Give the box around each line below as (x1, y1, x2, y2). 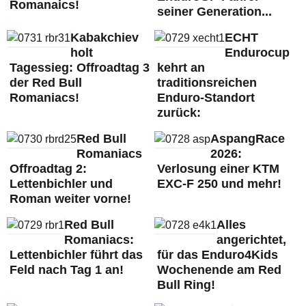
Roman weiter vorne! (10, 192, 131, 206)
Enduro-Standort (156, 91, 255, 105)
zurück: (156, 106, 201, 120)
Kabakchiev (70, 31, 139, 44)
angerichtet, (216, 233, 286, 247)
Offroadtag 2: (10, 162, 87, 176)
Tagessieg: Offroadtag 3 (10, 61, 150, 74)
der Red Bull (10, 76, 82, 89)
